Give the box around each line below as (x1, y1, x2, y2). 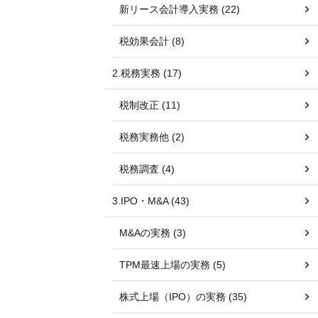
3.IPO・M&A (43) (112, 195, 190, 207)
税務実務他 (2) (119, 131, 185, 143)
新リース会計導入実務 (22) (119, 4, 240, 15)
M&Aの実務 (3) (119, 227, 186, 238)
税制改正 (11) (119, 99, 180, 111)
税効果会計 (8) (119, 35, 185, 47)
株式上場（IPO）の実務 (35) (119, 291, 247, 302)
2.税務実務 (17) (112, 67, 182, 79)
